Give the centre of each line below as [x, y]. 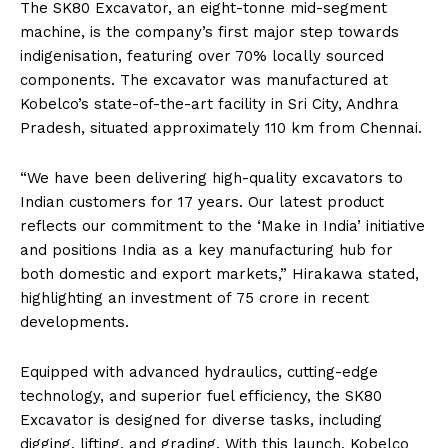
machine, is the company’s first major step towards [209, 32]
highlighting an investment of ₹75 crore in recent [194, 298]
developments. [74, 322]
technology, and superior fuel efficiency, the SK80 [201, 396]
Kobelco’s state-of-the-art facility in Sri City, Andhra [209, 104]
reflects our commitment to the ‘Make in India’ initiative [222, 226]
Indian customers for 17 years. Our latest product [202, 202]
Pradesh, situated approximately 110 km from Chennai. [221, 128]
